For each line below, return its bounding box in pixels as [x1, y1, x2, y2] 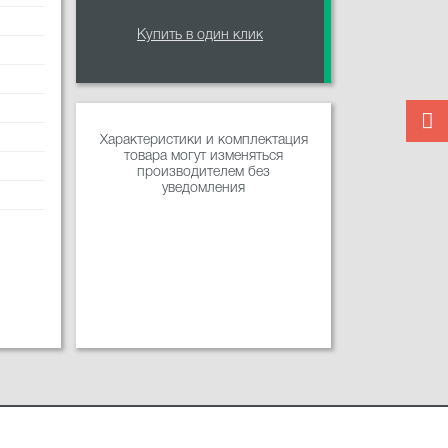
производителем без [137, 166, 270, 180]
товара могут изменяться [124, 150, 283, 164]
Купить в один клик [137, 29, 263, 43]
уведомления [162, 182, 245, 196]
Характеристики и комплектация [99, 134, 308, 148]
